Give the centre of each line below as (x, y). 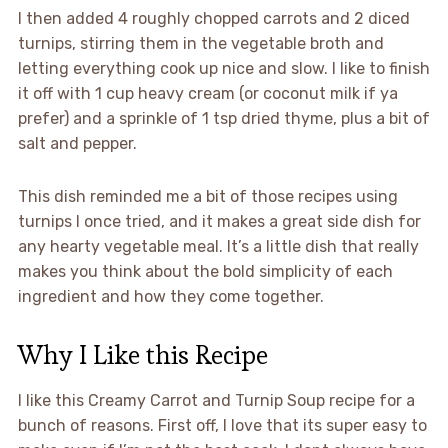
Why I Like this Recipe (142, 354)
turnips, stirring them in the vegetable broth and (200, 43)
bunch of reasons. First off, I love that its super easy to (222, 425)
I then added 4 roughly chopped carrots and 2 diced (213, 18)
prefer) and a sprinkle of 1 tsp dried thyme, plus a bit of (223, 118)
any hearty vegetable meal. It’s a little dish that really (218, 246)
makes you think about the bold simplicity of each (205, 271)
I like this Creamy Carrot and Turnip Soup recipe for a (216, 400)
